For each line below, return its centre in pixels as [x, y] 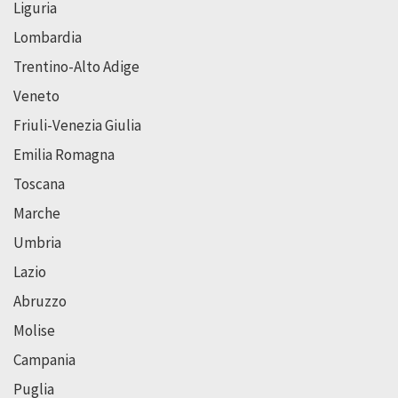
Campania [44, 359]
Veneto [36, 96]
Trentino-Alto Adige [76, 66]
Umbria [37, 242]
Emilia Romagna [64, 154]
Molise [34, 330]
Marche [37, 213]
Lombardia [48, 37]
